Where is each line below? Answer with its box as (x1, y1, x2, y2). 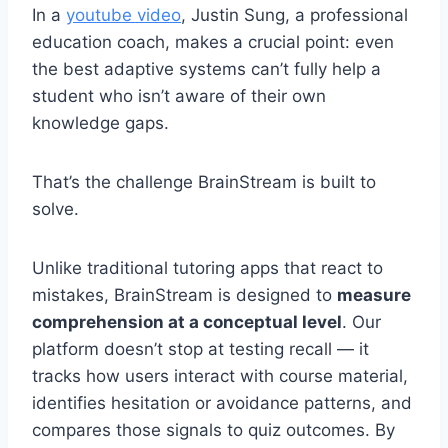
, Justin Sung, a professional (181, 5, 408, 26)
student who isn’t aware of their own (32, 86, 326, 107)
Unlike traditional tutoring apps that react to (32, 258, 383, 279)
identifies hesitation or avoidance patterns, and (32, 393, 412, 414)
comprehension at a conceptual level (32, 312, 342, 333)
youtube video (66, 5, 181, 26)
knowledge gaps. (32, 113, 169, 134)
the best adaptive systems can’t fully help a (32, 59, 381, 80)
